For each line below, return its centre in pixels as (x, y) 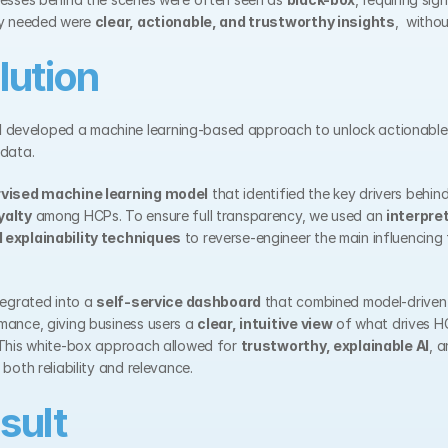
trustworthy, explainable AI (335, 345)
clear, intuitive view (265, 323)
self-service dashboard (179, 301)
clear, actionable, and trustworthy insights (244, 21)
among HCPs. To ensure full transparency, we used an (209, 215)
